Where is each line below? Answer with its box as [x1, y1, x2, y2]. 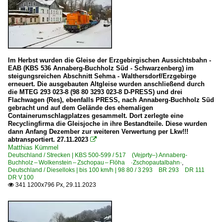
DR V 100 [8, 174, 34, 181]
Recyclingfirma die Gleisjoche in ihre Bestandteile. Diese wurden [8, 120, 207, 127]
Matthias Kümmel [8, 144, 58, 151]
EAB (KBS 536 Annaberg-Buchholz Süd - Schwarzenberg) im [8, 64, 194, 72]
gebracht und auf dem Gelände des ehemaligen [8, 104, 153, 111]
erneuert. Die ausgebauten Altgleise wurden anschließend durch [8, 80, 205, 88]
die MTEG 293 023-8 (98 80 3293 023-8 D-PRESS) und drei [8, 88, 182, 96]
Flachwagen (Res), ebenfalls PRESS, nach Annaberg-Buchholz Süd [8, 96, 214, 104]
